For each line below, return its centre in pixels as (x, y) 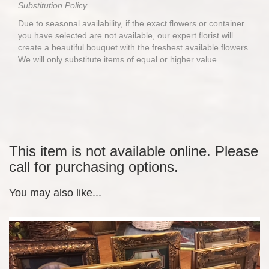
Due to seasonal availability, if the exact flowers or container (131, 23)
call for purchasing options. (94, 167)
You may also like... (55, 193)
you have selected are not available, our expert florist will (125, 35)
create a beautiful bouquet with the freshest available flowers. (134, 47)
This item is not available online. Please (134, 151)
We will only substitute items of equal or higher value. (119, 59)
